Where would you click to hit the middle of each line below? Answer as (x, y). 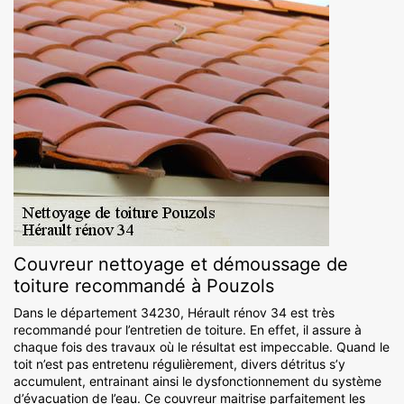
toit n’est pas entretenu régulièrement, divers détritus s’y (179, 364)
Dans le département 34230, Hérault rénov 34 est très (174, 313)
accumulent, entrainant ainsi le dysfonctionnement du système (197, 381)
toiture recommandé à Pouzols (144, 286)
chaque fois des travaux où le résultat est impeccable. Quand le (202, 347)
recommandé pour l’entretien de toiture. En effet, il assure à (188, 330)
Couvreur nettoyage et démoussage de (181, 265)
